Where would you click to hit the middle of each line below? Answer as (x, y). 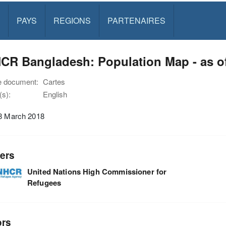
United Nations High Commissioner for (97, 171)
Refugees (44, 182)
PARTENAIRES (136, 20)
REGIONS (72, 20)
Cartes (54, 81)
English (55, 94)
